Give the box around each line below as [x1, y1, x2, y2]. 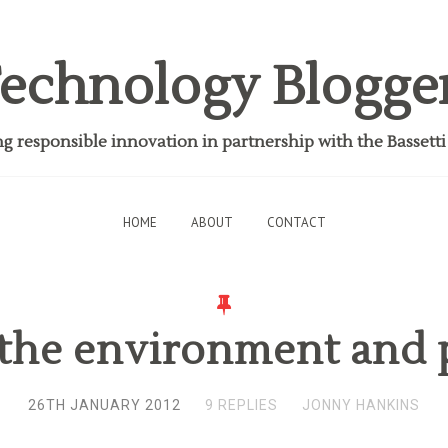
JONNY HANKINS [302, 397, 420, 413]
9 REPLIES [205, 397, 278, 413]
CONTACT [266, 214, 326, 231]
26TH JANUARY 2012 [28, 397, 181, 413]
